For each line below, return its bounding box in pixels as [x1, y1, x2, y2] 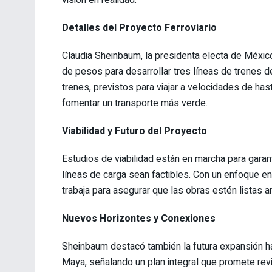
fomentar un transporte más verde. [62, 95, 208, 110]
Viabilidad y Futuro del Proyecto [62, 123, 207, 138]
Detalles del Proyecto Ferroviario [62, 20, 217, 35]
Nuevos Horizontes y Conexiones [62, 211, 216, 226]
